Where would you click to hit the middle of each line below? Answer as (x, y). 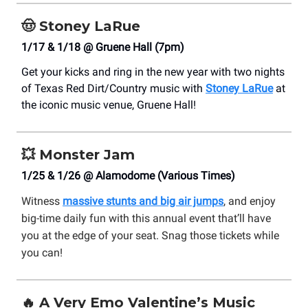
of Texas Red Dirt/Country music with (113, 89)
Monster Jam (87, 155)
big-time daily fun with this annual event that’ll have (146, 219)
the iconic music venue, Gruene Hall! (109, 105)
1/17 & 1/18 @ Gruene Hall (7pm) (103, 47)
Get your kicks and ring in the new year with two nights (153, 72)
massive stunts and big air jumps (143, 201)
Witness (42, 201)
